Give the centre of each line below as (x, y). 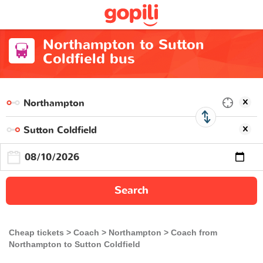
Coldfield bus (89, 59)
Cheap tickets (36, 232)
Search (131, 190)
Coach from (194, 232)
